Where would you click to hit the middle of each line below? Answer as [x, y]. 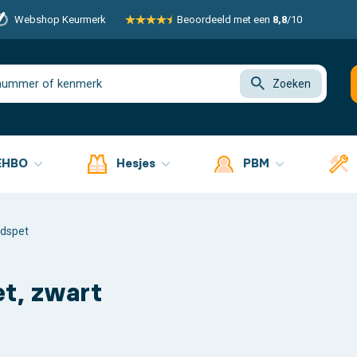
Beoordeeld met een [224, 20]
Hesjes [137, 163]
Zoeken [291, 84]
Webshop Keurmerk [60, 20]
